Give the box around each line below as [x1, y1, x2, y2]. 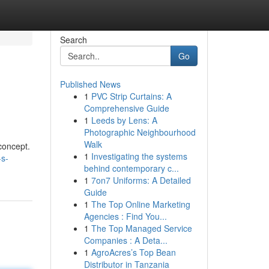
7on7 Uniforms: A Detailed [91, 174, 191, 186]
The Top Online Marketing [91, 198, 190, 210]
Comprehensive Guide [83, 102, 169, 114]
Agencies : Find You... [83, 210, 167, 222]
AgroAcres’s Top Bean [91, 246, 176, 258]
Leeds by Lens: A [91, 114, 157, 126]
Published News [59, 78, 121, 90]
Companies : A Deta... [83, 234, 168, 246]
